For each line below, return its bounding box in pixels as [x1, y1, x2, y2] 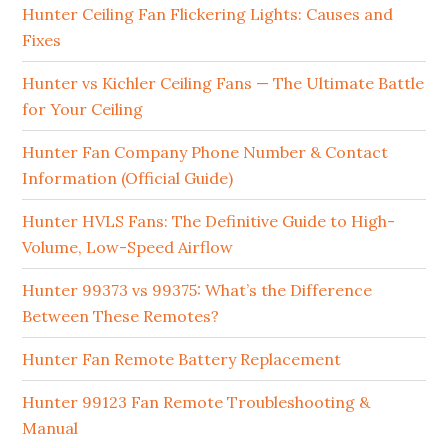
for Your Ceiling [22, 99, 144, 119]
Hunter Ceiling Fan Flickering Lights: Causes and [22, 4, 394, 24]
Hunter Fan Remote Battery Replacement [22, 349, 342, 369]
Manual [22, 418, 79, 438]
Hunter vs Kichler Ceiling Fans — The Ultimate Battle [22, 73, 425, 93]
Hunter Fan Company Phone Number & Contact [22, 142, 389, 162]
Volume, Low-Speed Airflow [22, 237, 234, 257]
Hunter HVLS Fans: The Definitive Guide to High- [22, 211, 396, 231]
